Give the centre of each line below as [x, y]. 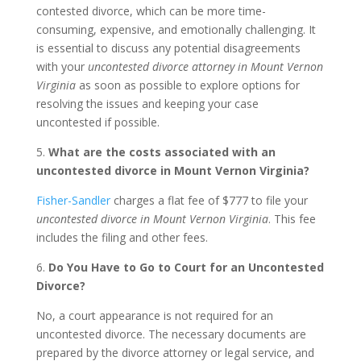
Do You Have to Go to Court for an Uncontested [186, 267]
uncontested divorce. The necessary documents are [171, 334]
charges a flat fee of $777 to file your [209, 200]
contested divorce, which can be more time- [151, 11]
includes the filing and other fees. [122, 237]
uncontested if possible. [98, 122]
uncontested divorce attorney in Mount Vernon [205, 66]
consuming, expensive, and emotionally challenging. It [176, 29]
